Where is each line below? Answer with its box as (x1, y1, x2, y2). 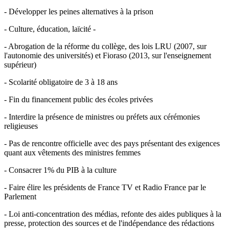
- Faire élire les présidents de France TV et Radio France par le (4, 182, 206, 192)
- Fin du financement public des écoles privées (4, 95, 153, 104)
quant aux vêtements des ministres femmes (4, 148, 141, 157)
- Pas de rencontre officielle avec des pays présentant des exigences (4, 139, 220, 148)
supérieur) (4, 60, 36, 69)
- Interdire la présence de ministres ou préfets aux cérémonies (4, 112, 200, 121)
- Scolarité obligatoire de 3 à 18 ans (4, 77, 118, 86)
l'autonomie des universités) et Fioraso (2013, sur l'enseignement (4, 51, 211, 60)
